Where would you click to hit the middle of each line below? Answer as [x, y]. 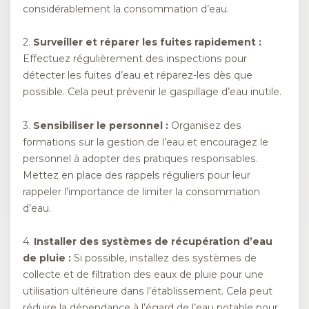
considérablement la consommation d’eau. [126, 9]
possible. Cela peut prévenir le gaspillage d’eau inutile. [152, 92]
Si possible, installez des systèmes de [164, 258]
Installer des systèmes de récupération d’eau [153, 242]
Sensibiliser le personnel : [101, 125]
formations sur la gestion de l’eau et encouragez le [146, 142]
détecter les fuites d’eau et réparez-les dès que [138, 76]
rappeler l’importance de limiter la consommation [141, 191]
